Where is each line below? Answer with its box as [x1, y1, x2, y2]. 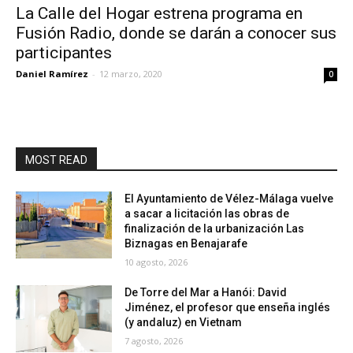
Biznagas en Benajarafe [124, 236, 248, 250]
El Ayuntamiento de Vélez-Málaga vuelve [124, 191, 334, 205]
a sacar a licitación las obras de [124, 206, 290, 220]
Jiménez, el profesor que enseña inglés [124, 300, 331, 314]
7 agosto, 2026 [124, 334, 184, 347]
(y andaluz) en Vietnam [124, 315, 243, 329]
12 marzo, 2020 [99, 67, 162, 80]
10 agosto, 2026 [124, 255, 188, 268]
